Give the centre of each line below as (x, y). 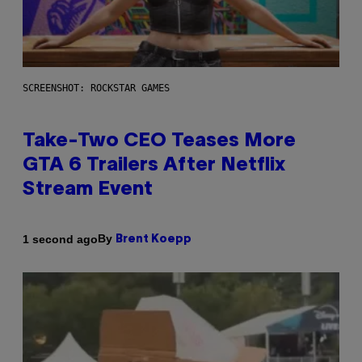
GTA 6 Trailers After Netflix (154, 166)
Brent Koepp (154, 240)
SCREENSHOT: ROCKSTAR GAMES (96, 88)
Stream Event (88, 190)
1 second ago (60, 239)
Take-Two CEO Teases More (159, 142)
